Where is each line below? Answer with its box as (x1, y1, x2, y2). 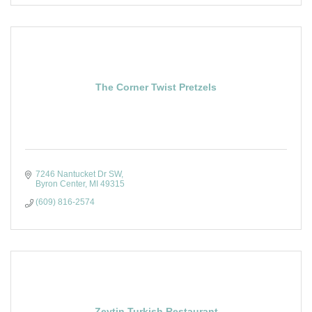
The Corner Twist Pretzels (95, 81, 217, 93)
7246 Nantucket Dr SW (36, 169, 121, 179)
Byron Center (36, 179, 85, 189)
